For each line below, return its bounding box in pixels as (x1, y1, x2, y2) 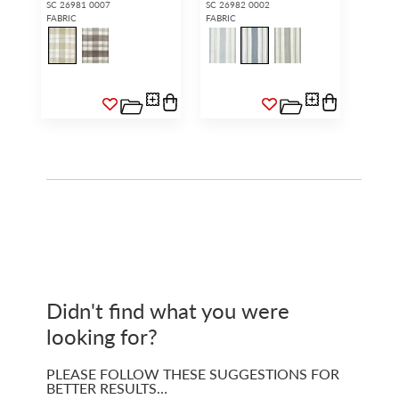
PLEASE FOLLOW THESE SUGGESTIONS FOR (45, 362, 339, 384)
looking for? (45, 320, 158, 351)
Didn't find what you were (45, 294, 289, 325)
